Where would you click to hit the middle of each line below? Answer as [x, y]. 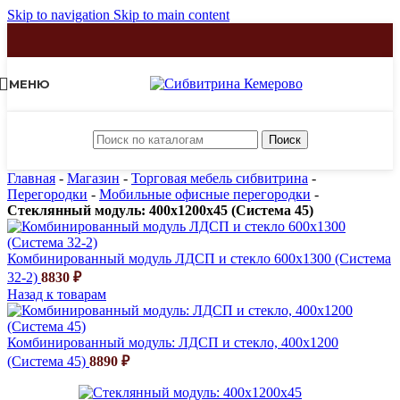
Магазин [93, 178]
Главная [31, 178]
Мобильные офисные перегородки [205, 194]
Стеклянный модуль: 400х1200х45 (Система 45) [160, 210]
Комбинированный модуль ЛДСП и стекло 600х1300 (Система [199, 258]
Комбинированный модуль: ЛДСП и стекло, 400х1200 [173, 342]
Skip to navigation [60, 15]
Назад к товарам [57, 294]
